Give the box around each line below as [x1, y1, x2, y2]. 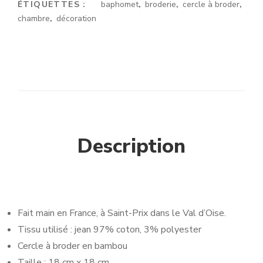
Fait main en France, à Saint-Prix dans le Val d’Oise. [18, 207, 226, 220]
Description [77, 133, 186, 160]
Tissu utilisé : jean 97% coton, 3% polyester [18, 223, 201, 237]
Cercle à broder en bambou [18, 240, 127, 253]
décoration [56, 13, 96, 25]
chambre [18, 13, 50, 25]
